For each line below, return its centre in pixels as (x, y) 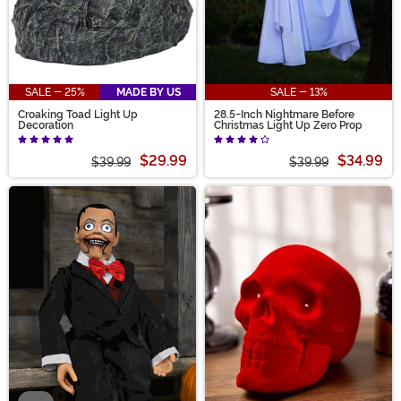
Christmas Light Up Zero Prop (288, 126)
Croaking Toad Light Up (78, 115)
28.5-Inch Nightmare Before (284, 115)
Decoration (46, 126)
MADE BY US (148, 93)
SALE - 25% (55, 93)
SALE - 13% (299, 93)
